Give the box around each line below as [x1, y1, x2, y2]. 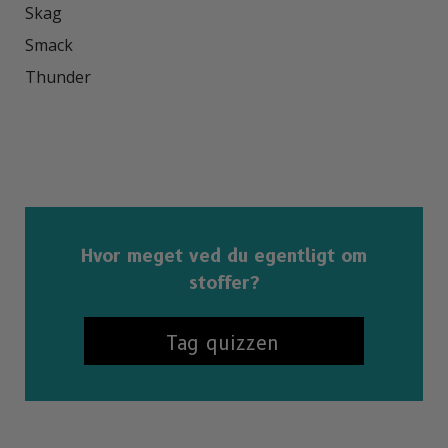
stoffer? [188, 272, 260, 295]
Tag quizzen [165, 330, 279, 355]
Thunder [25, 66, 91, 89]
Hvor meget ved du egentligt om [81, 245, 367, 268]
